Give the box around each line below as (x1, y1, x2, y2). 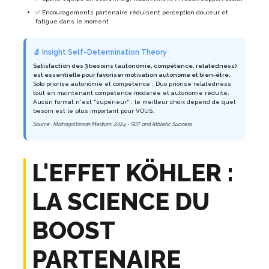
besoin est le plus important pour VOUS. (33, 107, 154, 115)
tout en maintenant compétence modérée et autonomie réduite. (33, 89, 229, 97)
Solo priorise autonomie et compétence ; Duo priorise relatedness (33, 80, 231, 88)
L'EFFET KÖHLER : (32, 159, 234, 187)
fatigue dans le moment (35, 18, 109, 25)
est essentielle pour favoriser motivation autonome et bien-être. (33, 71, 231, 79)
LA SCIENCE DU (32, 187, 210, 216)
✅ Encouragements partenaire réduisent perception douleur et (35, 9, 228, 16)
